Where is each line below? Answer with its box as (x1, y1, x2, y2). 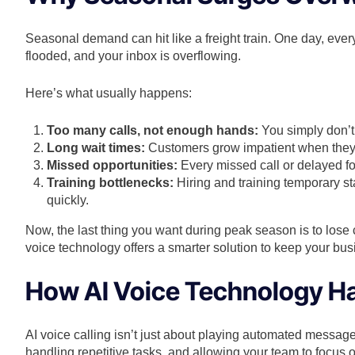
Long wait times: (47, 141, 146, 155)
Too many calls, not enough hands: (47, 124, 259, 138)
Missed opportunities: (47, 158, 178, 173)
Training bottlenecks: (47, 176, 174, 190)
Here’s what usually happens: (25, 86, 192, 101)
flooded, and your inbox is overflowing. (25, 49, 241, 63)
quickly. (47, 193, 90, 208)
